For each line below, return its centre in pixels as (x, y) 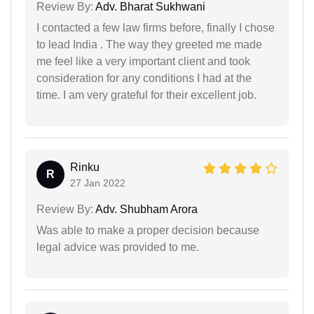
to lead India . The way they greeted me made (149, 44)
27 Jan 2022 (98, 183)
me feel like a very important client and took (143, 61)
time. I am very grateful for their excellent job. (146, 95)
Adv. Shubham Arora (145, 209)
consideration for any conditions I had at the (144, 78)
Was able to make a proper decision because (148, 230)
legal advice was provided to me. (118, 247)
